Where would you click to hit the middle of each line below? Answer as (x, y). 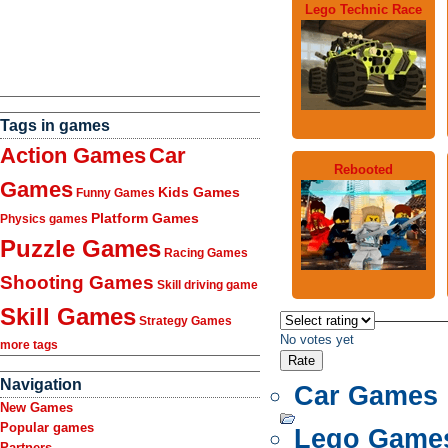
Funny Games (115, 193)
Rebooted (363, 169)
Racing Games (206, 253)
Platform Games (145, 218)
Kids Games (199, 192)
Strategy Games (185, 321)
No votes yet (317, 339)
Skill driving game (207, 285)
